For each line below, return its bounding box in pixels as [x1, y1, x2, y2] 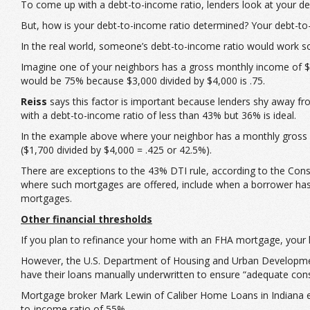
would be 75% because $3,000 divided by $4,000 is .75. [21, 73, 265, 87]
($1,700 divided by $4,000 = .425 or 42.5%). [21, 143, 212, 156]
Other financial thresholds [21, 212, 152, 226]
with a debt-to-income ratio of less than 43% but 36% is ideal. [21, 108, 296, 122]
